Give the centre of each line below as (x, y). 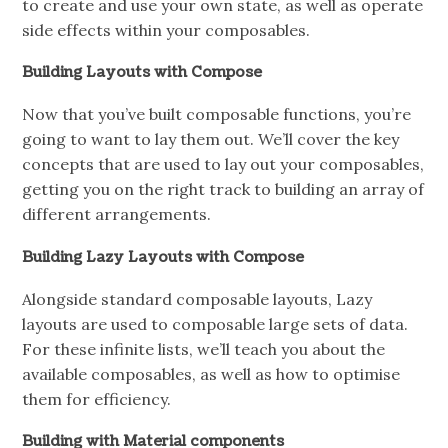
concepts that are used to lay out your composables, (223, 164)
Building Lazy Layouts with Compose (163, 256)
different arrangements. (117, 214)
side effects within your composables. (166, 29)
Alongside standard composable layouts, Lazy (197, 298)
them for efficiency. (97, 398)
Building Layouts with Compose (142, 72)
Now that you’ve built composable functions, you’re (217, 114)
